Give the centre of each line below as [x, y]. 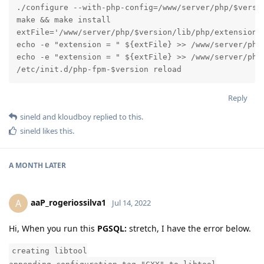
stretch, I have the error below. [189, 229]
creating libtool [49, 251]
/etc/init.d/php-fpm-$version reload [99, 69]
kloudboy [75, 117]
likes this [57, 131]
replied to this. [117, 117]
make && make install [63, 19]
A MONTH [26, 166]
